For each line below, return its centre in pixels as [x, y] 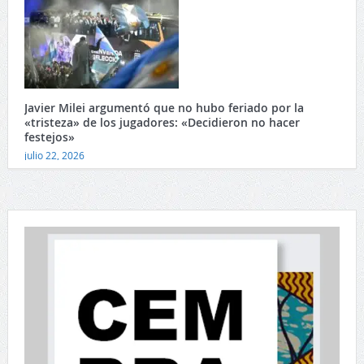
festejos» [49, 137]
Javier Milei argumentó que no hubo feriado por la [164, 108]
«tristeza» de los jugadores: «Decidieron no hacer [162, 123]
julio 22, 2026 [54, 156]
